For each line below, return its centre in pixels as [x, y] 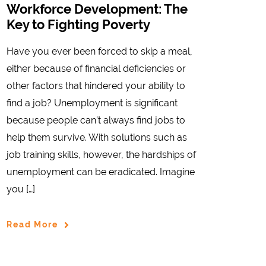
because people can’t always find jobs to [96, 120]
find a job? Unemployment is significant [92, 103]
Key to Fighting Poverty [78, 24]
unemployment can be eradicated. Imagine [101, 172]
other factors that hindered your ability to [96, 85]
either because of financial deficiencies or [96, 68]
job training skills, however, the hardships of [101, 154]
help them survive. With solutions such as [97, 137]
